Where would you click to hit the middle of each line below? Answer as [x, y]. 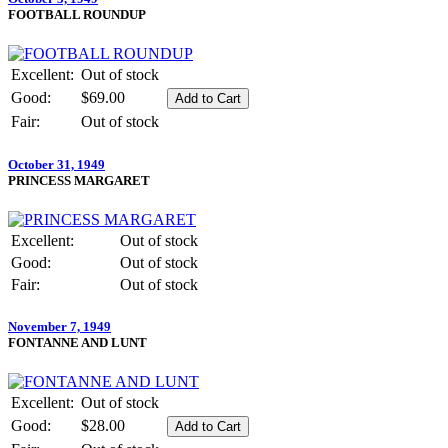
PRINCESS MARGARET [79, 180]
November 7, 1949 [59, 326]
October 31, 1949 [56, 164]
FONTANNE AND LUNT [77, 342]
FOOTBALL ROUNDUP [77, 15]
